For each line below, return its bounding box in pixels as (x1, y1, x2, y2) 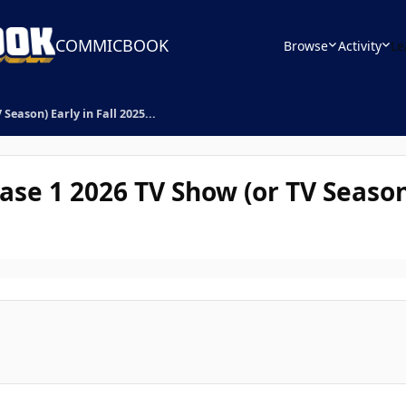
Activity (337, 36, 382, 54)
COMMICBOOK (55, 34, 169, 56)
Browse (284, 36, 328, 54)
